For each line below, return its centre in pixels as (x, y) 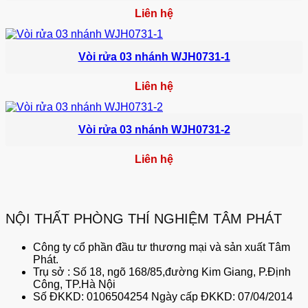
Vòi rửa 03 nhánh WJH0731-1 (154, 57)
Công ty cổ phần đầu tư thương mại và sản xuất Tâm (162, 247)
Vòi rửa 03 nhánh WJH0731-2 (154, 130)
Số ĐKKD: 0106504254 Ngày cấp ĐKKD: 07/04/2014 (163, 296)
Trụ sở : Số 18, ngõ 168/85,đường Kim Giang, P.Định (162, 272)
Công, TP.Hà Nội (74, 284)
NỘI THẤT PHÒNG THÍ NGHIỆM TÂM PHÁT (144, 218)
